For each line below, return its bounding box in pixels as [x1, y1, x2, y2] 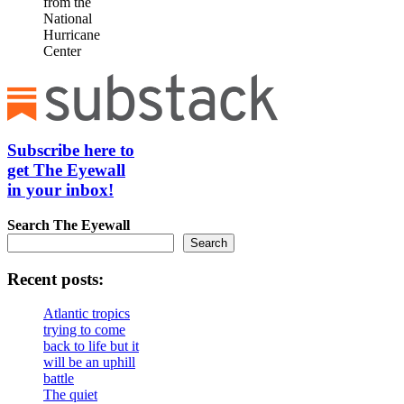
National [43, 11, 92, 27]
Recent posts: [7, 269, 104, 289]
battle [43, 371, 74, 387]
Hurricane [43, 27, 100, 43]
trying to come [43, 322, 125, 338]
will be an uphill [43, 354, 135, 371]
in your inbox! [7, 180, 114, 200]
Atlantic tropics [43, 306, 130, 322]
